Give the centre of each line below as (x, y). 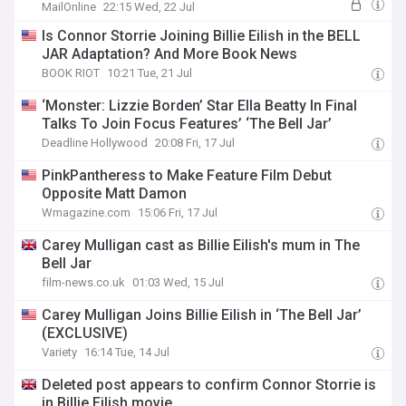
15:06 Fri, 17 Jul (178, 213)
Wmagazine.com (87, 213)
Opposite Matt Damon (115, 193)
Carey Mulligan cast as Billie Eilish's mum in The (201, 245)
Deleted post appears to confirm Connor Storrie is (209, 385)
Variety (60, 352)
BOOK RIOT (71, 73)
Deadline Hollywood (95, 143)
